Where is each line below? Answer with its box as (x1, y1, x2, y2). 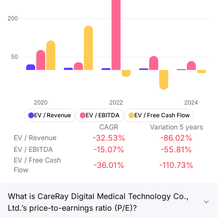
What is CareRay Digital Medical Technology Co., (8, 191, 189, 201)
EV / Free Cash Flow (134, 111, 190, 119)
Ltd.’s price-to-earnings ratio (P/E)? (8, 203, 137, 213)
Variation (150, 123, 178, 131)
